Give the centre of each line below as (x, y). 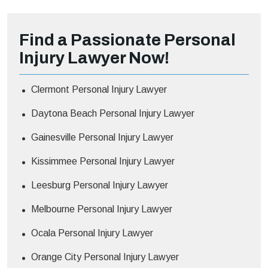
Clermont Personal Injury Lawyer (99, 90)
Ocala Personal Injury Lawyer (92, 233)
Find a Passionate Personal (127, 40)
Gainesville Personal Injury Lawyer (102, 138)
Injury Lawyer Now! (94, 58)
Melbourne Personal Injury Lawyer (102, 209)
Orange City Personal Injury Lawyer (105, 257)
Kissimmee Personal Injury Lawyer (103, 162)
